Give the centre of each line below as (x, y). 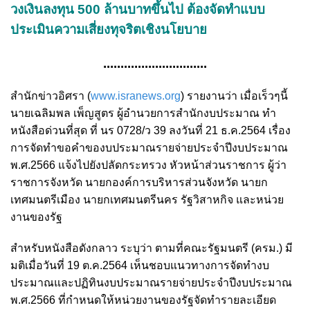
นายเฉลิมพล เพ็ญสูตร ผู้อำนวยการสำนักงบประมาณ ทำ (143, 113)
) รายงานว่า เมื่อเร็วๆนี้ (234, 95)
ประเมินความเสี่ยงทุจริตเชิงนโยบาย (109, 29)
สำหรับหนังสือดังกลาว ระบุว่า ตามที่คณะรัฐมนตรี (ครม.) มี (152, 248)
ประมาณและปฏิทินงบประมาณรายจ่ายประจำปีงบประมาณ (151, 282)
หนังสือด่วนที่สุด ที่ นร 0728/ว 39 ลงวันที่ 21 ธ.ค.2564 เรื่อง (151, 130)
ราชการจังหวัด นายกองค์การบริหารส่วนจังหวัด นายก (139, 182)
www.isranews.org (136, 95)
